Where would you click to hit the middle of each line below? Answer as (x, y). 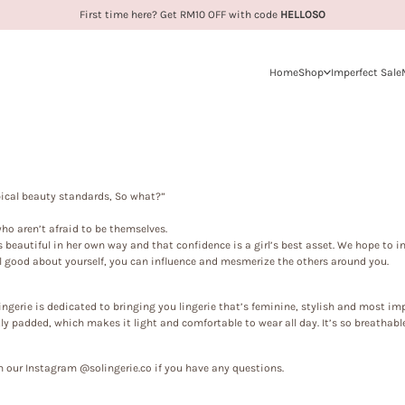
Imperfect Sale (366, 72)
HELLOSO (303, 14)
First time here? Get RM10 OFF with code (180, 14)
